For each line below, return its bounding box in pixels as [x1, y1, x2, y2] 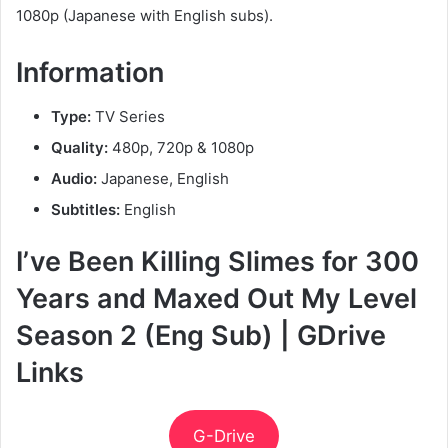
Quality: [51, 138, 112, 158]
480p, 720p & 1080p [112, 138, 254, 158]
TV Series [91, 107, 165, 127]
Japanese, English [97, 169, 229, 189]
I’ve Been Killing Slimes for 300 [16, 245, 419, 279]
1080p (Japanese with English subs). [16, 5, 273, 25]
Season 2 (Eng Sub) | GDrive [16, 319, 386, 353]
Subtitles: [51, 200, 120, 220]
